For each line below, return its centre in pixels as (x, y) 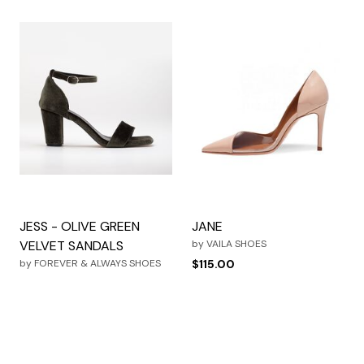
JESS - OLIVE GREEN (80, 226)
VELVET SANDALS (71, 245)
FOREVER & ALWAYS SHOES (97, 263)
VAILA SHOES (236, 243)
